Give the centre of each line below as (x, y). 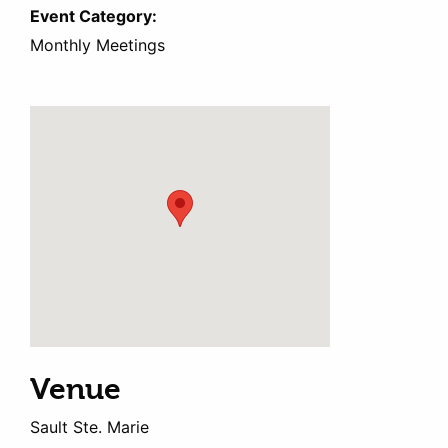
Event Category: (93, 16)
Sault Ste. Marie (89, 427)
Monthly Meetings (97, 45)
